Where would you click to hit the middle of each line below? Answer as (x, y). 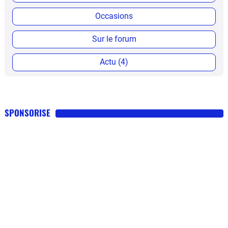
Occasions (114, 16)
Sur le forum (114, 39)
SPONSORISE (27, 113)
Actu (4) (114, 62)
